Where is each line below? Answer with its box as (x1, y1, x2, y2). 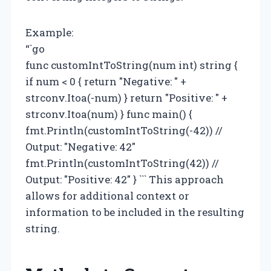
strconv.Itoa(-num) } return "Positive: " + (25, 90, 227, 105)
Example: (25, 25, 73, 39)
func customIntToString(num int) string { (25, 57, 238, 72)
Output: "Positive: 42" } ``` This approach (25, 172, 224, 186)
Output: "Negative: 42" (25, 139, 135, 154)
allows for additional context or (25, 188, 189, 203)
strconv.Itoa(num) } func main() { (25, 106, 192, 121)
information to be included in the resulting (25, 204, 244, 219)
